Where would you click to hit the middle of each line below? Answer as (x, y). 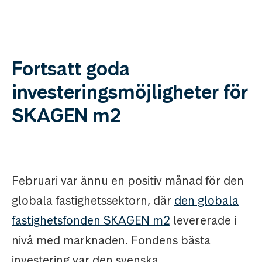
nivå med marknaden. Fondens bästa (111, 241)
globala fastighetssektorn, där (93, 201)
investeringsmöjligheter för (130, 92)
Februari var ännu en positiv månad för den (128, 181)
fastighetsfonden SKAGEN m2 (91, 221)
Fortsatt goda (71, 69)
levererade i (203, 221)
